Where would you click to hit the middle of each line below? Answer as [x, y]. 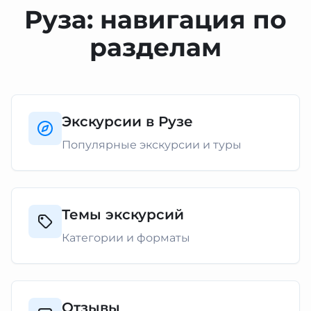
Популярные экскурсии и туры [152, 145]
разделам [155, 47]
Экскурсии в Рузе [127, 121]
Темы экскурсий [123, 215]
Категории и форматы [126, 238]
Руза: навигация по [155, 19]
